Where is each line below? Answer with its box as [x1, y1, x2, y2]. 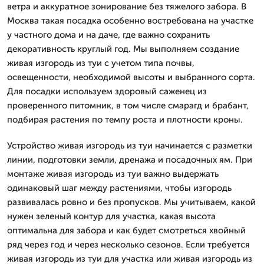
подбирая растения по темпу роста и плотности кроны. [7, 114, 243, 125]
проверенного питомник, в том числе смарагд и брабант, [7, 100, 249, 111]
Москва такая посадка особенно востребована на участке [7, 15, 253, 26]
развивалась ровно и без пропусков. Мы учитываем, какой [7, 197, 256, 207]
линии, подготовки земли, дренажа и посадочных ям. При [7, 154, 252, 165]
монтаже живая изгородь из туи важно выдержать [7, 169, 219, 179]
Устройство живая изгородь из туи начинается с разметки [7, 140, 252, 151]
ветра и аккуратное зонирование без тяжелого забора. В [7, 1, 246, 12]
